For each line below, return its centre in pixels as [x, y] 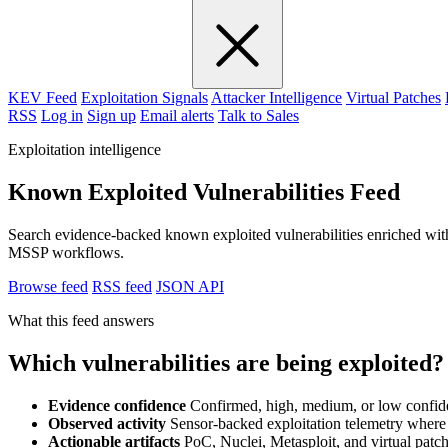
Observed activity [107, 423]
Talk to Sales [258, 116]
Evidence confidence [117, 405]
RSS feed [122, 287]
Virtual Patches [393, 98]
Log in [62, 116]
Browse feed [48, 287]
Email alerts [177, 116]
